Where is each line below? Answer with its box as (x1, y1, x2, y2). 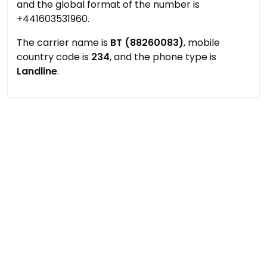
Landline (17, 64, 57, 78)
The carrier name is (17, 36, 110, 49)
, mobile (184, 36, 220, 49)
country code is (17, 50, 91, 64)
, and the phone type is (110, 50, 216, 64)
